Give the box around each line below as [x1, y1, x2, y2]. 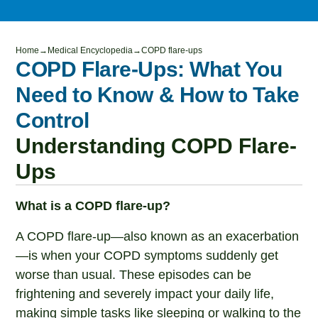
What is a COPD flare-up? [16, 199, 171, 213]
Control [16, 109, 89, 132]
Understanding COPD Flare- [16, 134, 297, 158]
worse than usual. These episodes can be [16, 268, 252, 282]
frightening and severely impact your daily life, [16, 287, 275, 301]
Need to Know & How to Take [16, 83, 300, 106]
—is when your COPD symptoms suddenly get [16, 248, 279, 263]
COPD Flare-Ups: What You [16, 57, 283, 81]
